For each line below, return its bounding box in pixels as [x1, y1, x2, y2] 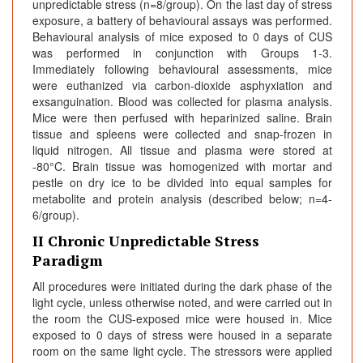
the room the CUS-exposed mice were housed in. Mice [32, 310, 332, 327]
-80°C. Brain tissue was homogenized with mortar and [32, 158, 332, 175]
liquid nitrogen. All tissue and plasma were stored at [32, 142, 332, 159]
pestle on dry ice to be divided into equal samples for [32, 174, 332, 191]
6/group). [32, 207, 79, 224]
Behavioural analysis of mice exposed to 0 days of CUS [32, 28, 332, 45]
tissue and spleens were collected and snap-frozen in [32, 126, 332, 143]
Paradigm [32, 250, 103, 271]
